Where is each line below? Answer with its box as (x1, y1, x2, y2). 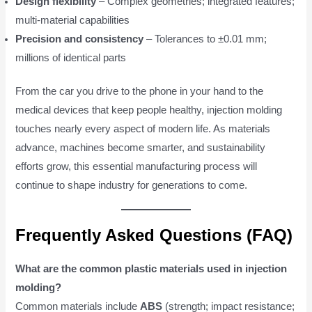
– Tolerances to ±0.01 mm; (143, 33, 267, 45)
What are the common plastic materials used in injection (15, 263, 288, 275)
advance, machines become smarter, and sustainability (15, 142, 266, 154)
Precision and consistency (15, 33, 144, 45)
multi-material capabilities (15, 14, 130, 26)
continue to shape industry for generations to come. (15, 180, 248, 192)
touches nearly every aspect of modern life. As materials (15, 123, 271, 135)
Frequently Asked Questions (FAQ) (15, 226, 293, 245)
